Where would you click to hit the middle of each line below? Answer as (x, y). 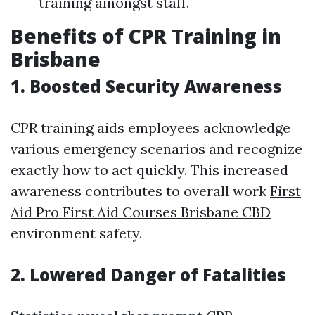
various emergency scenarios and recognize (156, 149)
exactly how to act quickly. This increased (149, 170)
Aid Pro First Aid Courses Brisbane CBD (141, 212)
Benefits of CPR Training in (146, 36)
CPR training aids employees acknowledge (150, 128)
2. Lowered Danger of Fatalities (148, 275)
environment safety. (76, 233)
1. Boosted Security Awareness (146, 86)
